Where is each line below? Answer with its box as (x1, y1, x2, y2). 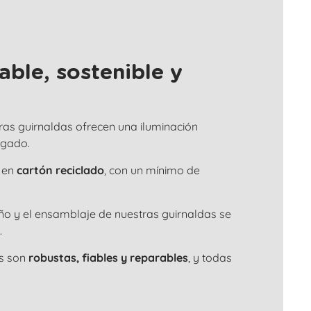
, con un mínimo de (103, 162, 200, 177)
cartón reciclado (16, 162, 104, 177)
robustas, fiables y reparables (28, 250, 188, 264)
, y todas (187, 250, 232, 264)
